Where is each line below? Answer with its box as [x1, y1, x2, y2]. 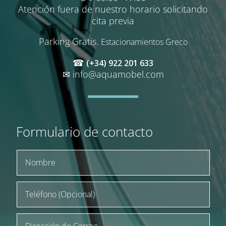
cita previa [92, 15, 134, 27]
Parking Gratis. [38, 35, 101, 48]
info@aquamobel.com [72, 68, 164, 81]
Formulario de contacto [16, 123, 153, 141]
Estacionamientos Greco [100, 36, 188, 48]
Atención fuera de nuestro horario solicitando [18, 3, 208, 16]
